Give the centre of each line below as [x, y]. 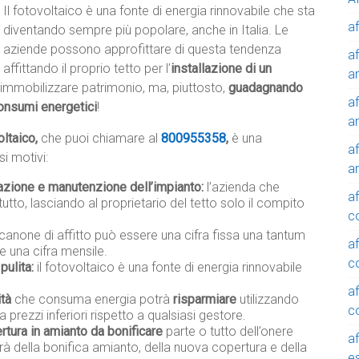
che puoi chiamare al [99, 139]
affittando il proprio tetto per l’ [87, 69]
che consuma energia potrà [92, 300]
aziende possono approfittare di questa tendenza [142, 50]
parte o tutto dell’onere [228, 332]
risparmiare [205, 300]
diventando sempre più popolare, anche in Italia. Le [146, 30]
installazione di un [221, 69]
